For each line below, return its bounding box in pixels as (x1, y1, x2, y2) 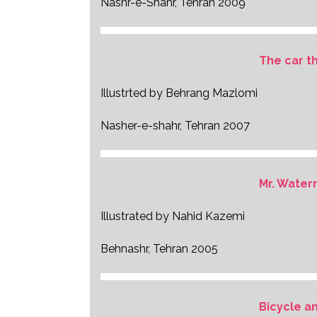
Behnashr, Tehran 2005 (100, 242, 218, 255)
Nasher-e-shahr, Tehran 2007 (100, 119, 250, 132)
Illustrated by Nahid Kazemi (100, 209, 245, 223)
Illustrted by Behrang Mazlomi (100, 86, 258, 100)
